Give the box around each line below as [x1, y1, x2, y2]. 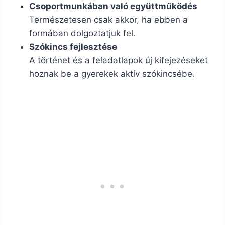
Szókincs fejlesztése [29, 42, 117, 52]
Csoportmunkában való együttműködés [29, 1, 197, 12]
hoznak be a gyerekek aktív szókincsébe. [29, 69, 195, 79]
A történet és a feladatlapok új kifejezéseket [29, 55, 208, 66]
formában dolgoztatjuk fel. [29, 28, 136, 39]
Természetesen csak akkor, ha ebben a [29, 15, 188, 25]
